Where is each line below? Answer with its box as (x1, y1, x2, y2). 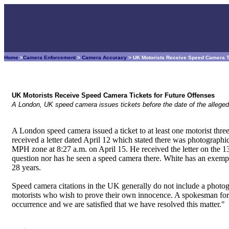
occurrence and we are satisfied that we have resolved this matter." (12, 200, 225, 209)
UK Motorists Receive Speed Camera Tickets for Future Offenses (12, 91, 215, 99)
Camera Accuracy (82, 55, 127, 60)
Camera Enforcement (23, 55, 76, 60)
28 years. (12, 163, 41, 172)
